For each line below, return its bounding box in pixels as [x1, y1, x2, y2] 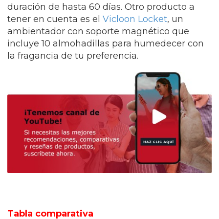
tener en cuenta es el [7, 14, 103, 24]
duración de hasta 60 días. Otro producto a [7, 1, 195, 12]
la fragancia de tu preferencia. [7, 50, 138, 61]
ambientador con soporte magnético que [7, 26, 189, 37]
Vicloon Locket [103, 14, 167, 24]
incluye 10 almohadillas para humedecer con [7, 38, 204, 49]
